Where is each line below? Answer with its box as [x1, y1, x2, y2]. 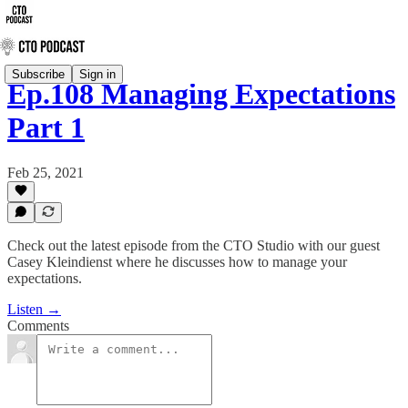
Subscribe [12, 66, 65, 81]
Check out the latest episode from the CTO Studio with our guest [7, 238, 380, 253]
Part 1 [7, 111, 85, 145]
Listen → [7, 301, 61, 317]
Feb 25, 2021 [7, 164, 84, 180]
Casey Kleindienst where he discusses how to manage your [7, 254, 347, 270]
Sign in [79, 66, 116, 81]
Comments [7, 318, 69, 333]
